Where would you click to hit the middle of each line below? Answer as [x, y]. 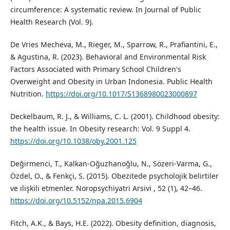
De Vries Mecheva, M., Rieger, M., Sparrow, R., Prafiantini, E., [114, 45]
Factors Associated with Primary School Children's [95, 69]
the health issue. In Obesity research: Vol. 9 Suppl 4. [100, 129]
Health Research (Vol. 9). [52, 22]
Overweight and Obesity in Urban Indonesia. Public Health [111, 82]
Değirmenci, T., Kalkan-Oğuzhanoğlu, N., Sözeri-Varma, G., [111, 164]
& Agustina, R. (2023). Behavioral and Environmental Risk [108, 57]
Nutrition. [28, 94]
